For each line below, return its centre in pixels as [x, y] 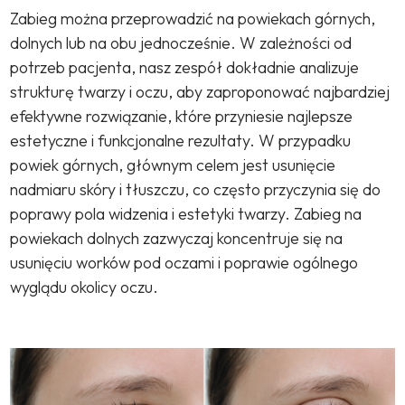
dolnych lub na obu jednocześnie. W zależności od [181, 42]
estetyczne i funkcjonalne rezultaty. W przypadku [181, 140]
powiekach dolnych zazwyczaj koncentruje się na [177, 238]
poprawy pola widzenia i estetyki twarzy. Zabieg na [186, 213]
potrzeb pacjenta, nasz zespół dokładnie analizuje [185, 67]
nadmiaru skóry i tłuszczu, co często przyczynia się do [196, 189]
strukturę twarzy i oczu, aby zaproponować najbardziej [200, 91]
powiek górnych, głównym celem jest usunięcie [173, 165]
